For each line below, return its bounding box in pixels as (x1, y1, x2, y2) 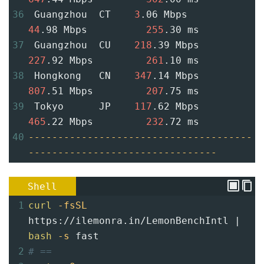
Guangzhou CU (28, 39, 134, 51)
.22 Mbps (46, 115, 146, 127)
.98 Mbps (40, 24, 146, 35)
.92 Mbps (46, 54, 146, 66)
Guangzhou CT (28, 8, 134, 20)
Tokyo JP (28, 100, 134, 112)
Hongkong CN (28, 70, 134, 81)
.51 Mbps (46, 85, 146, 97)
